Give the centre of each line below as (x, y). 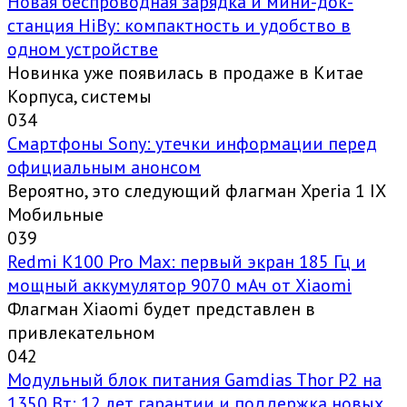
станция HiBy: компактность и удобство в (179, 26)
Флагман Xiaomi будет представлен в (161, 309)
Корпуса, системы (79, 97)
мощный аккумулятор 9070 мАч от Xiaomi (179, 286)
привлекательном (81, 333)
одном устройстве (83, 50)
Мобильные (55, 215)
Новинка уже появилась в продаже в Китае (185, 73)
